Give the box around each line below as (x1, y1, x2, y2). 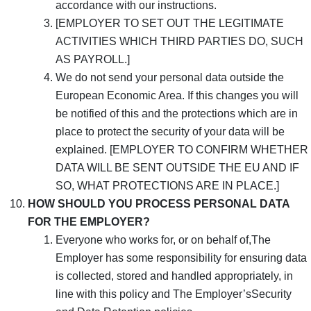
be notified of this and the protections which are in (56, 107, 298, 119)
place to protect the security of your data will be (56, 125, 285, 137)
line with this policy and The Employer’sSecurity (56, 287, 292, 300)
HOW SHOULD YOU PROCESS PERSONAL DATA (28, 197, 289, 210)
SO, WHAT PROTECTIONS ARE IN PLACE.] (56, 179, 279, 192)
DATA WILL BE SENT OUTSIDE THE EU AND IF (56, 161, 299, 174)
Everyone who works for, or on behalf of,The (56, 233, 271, 246)
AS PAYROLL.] (56, 53, 130, 65)
